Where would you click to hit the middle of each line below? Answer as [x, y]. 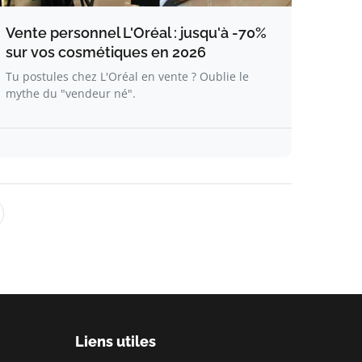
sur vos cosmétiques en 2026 [106, 52]
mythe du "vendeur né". [71, 93]
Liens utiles [115, 341]
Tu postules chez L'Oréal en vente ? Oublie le [127, 76]
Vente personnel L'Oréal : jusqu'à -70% [136, 33]
